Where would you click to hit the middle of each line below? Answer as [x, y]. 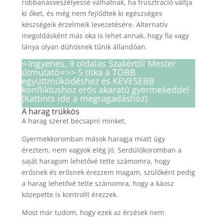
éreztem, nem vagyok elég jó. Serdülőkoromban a [101, 150]
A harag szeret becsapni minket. [74, 121]
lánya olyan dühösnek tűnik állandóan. [84, 46]
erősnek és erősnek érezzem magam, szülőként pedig [108, 172]
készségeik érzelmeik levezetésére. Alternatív [94, 24]
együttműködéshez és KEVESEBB [88, 81]
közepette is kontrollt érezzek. [70, 194]
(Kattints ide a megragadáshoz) [84, 98]
